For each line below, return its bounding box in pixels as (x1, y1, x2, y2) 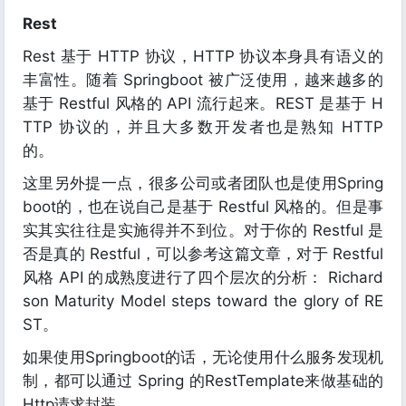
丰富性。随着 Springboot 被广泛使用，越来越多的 (23, 71, 383, 89)
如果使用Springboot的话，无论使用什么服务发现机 (23, 348, 383, 366)
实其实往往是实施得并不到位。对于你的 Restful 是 (23, 221, 383, 239)
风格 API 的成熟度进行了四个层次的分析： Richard (23, 268, 383, 286)
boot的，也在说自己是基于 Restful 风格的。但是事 (23, 198, 383, 216)
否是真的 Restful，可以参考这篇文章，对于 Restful (23, 245, 383, 263)
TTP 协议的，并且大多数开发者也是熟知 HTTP (23, 118, 383, 136)
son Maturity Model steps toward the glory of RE (23, 292, 383, 310)
